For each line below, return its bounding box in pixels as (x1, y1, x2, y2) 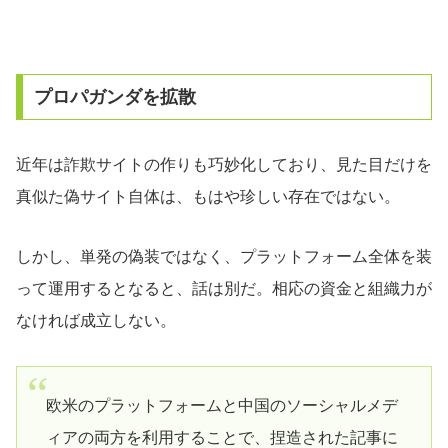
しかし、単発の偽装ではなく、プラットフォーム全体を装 (16, 248, 432, 266)
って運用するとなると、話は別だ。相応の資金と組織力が (16, 280, 432, 298)
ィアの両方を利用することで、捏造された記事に (45, 428, 398, 446)
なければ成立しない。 (16, 312, 176, 330)
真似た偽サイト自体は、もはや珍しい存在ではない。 (16, 187, 400, 205)
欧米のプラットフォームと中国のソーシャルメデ (45, 396, 398, 414)
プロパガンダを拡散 (33, 86, 196, 107)
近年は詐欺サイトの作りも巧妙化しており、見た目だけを (16, 155, 432, 173)
